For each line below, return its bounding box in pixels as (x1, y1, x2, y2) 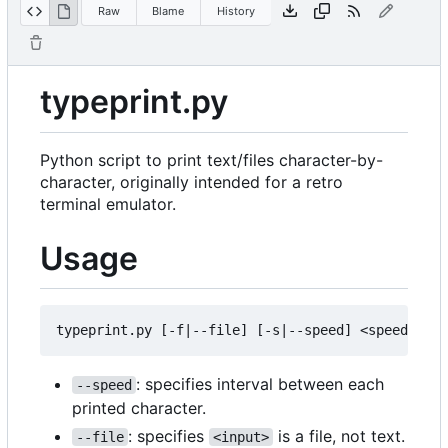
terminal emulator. (40, 193, 176, 214)
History (216, 3, 255, 18)
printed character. (72, 398, 206, 419)
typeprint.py (40, 82, 228, 122)
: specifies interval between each (136, 374, 389, 395)
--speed (76, 377, 132, 394)
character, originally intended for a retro (40, 171, 343, 192)
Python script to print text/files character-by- (40, 149, 383, 170)
